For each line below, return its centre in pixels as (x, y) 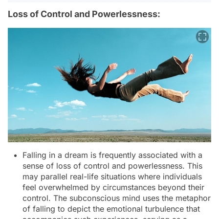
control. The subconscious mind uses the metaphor (117, 198)
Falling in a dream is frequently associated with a (112, 155)
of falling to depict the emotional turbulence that (111, 208)
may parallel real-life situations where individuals (112, 176)
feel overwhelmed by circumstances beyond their (113, 187)
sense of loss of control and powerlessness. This (112, 165)
